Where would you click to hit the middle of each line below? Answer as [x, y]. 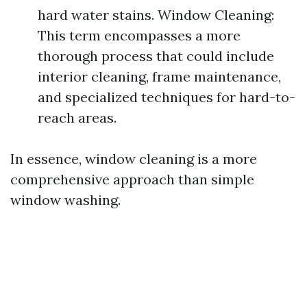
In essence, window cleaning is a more [134, 159]
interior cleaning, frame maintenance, [159, 76]
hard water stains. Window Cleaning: [156, 15]
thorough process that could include [156, 56]
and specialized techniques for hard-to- [167, 97]
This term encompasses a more [139, 35]
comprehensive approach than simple [132, 179]
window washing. [65, 200]
